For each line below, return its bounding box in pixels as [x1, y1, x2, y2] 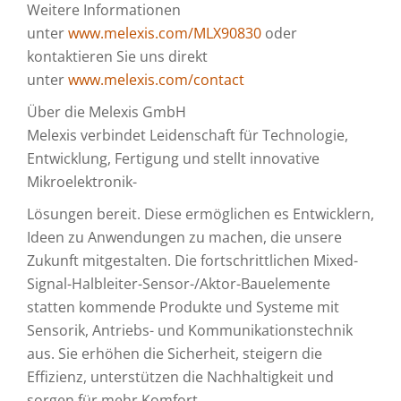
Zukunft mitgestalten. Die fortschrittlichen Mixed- [27, 251, 358, 270]
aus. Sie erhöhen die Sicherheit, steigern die [27, 344, 322, 363]
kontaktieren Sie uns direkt [27, 47, 208, 66]
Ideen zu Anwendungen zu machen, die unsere [27, 227, 342, 247]
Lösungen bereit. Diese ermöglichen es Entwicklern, [27, 204, 374, 224]
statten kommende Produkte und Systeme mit [27, 297, 339, 317]
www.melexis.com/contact [68, 70, 244, 90]
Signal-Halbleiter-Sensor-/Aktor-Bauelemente [27, 274, 330, 294]
